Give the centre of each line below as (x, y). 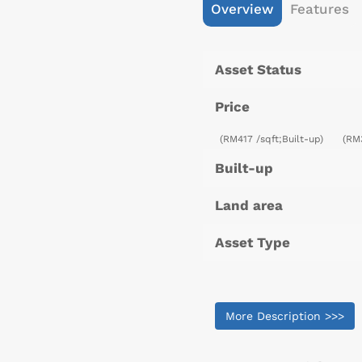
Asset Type (253, 243)
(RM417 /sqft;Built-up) (273, 139)
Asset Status (258, 70)
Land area (249, 206)
